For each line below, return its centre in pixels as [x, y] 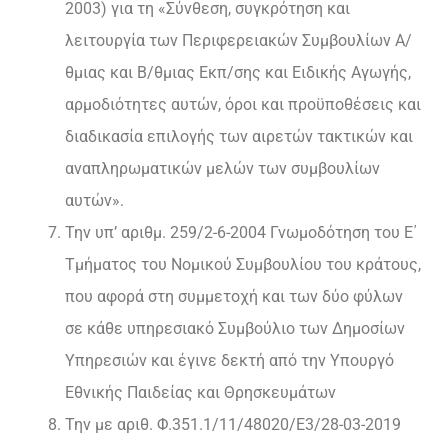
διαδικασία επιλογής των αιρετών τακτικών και [239, 137]
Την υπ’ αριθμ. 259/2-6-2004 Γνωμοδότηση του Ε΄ [241, 233]
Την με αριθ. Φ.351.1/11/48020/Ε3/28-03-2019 [233, 425]
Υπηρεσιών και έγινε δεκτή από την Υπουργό [229, 361]
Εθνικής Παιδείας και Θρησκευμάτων [200, 393]
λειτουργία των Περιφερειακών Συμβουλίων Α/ [238, 41]
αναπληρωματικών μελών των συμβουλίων [222, 169]
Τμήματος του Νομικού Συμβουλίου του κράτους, [243, 265]
